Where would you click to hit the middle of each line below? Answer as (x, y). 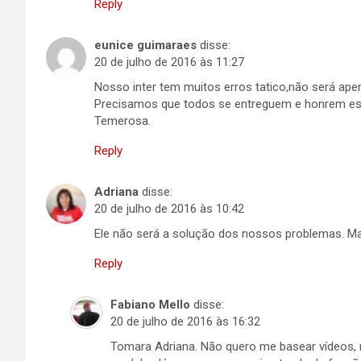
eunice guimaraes (145, 45)
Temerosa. (122, 121)
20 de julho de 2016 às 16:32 (185, 322)
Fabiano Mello (150, 305)
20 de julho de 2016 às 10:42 (169, 209)
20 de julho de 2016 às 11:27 (169, 62)
